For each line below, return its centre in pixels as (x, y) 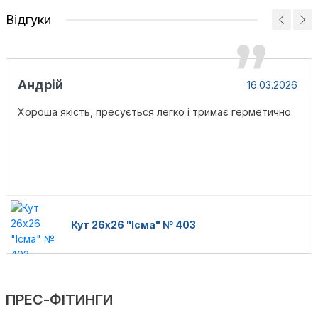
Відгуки (28, 20)
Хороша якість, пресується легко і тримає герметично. (155, 112)
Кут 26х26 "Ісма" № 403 (133, 225)
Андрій (40, 85)
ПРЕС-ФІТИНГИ (59, 300)
